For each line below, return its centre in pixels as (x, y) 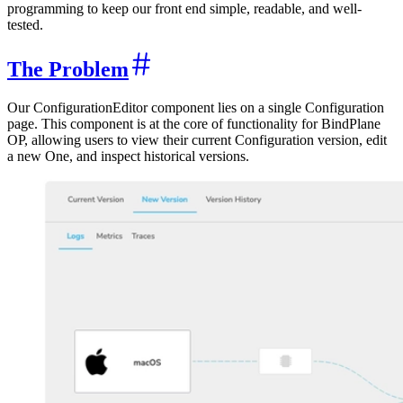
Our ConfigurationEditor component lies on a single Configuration (196, 108)
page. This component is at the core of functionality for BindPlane (194, 124)
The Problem (68, 70)
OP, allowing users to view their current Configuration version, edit (197, 140)
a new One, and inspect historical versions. (128, 157)
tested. (25, 25)
